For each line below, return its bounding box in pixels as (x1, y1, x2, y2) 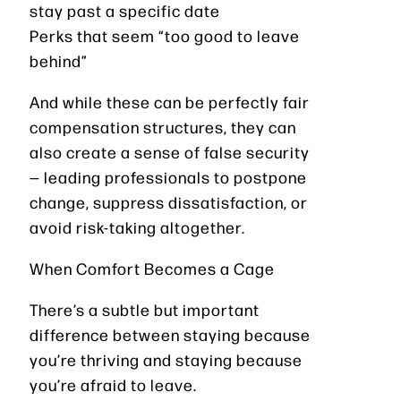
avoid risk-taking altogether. (30, 216, 245, 237)
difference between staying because (30, 323, 311, 345)
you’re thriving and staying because (30, 348, 303, 370)
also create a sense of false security (30, 141, 310, 162)
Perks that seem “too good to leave (30, 24, 300, 46)
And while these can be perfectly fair (30, 90, 310, 112)
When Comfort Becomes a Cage (30, 257, 275, 278)
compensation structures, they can (30, 115, 296, 137)
